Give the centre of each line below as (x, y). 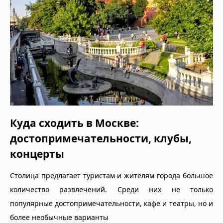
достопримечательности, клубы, (101, 139)
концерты (37, 154)
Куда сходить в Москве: (74, 123)
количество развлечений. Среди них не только (111, 190)
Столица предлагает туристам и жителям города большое (111, 176)
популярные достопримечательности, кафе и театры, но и (111, 204)
